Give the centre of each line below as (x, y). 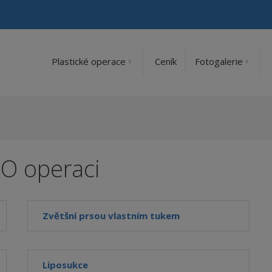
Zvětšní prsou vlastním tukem (111, 216)
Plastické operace (89, 61)
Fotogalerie (219, 61)
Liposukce (66, 265)
